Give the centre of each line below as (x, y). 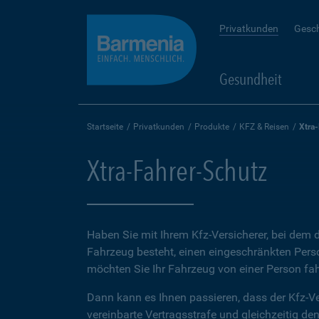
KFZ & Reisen (264, 127)
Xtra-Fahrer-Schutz (177, 171)
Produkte (212, 127)
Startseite (105, 127)
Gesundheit (251, 79)
